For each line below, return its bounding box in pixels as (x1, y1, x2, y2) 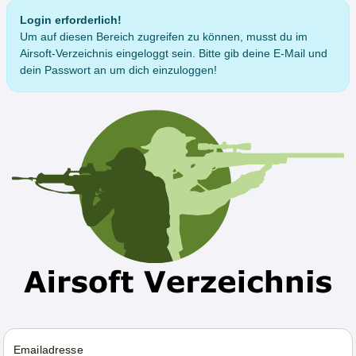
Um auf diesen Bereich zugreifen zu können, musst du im (20, 30, 308, 43)
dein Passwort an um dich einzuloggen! (20, 64, 217, 76)
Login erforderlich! (20, 14, 122, 26)
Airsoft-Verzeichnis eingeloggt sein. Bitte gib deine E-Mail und (20, 47, 327, 60)
